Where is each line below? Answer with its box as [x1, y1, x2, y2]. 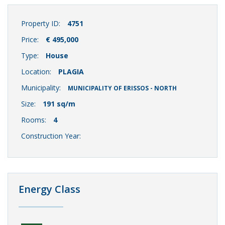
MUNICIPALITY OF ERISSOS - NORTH [67, 84, 177, 92]
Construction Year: [21, 131, 81, 141]
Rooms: [21, 115, 48, 125]
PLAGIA [58, 67, 84, 77]
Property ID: [21, 19, 62, 29]
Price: [21, 35, 41, 45]
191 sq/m [42, 99, 75, 109]
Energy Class [18, 182, 80, 196]
